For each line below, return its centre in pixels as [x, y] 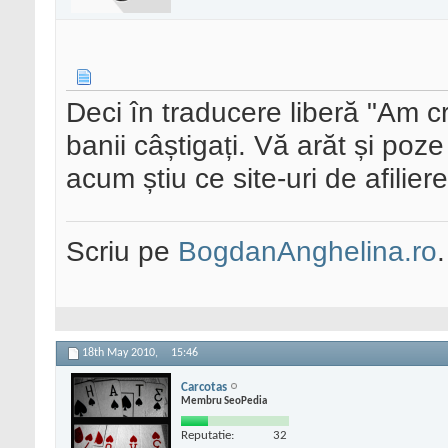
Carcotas [204, 387]
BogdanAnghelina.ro [307, 251]
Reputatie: [207, 435]
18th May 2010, [121, 353]
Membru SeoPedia [224, 401]
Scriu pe [122, 251]
